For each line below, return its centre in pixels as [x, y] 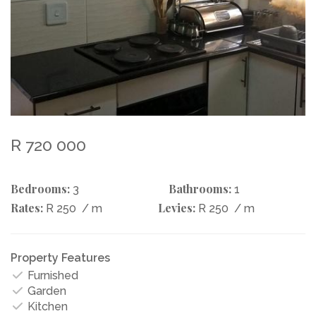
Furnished [51, 275]
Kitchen [46, 306]
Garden [45, 291]
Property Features [60, 257]
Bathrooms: [200, 188]
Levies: [177, 207]
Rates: [27, 207]
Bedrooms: [40, 188]
